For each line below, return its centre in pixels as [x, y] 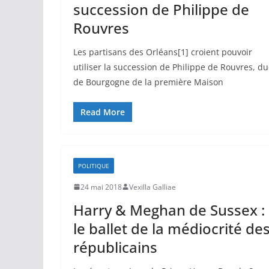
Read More [103, 112]
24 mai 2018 [101, 187]
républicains [115, 247]
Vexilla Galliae [153, 187]
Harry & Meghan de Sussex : [169, 210]
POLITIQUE [94, 165]
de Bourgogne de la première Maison [148, 82]
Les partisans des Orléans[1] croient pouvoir [163, 52]
